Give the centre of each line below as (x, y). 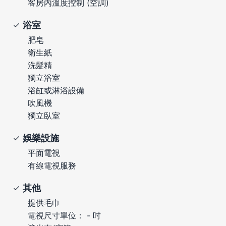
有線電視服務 (52, 165)
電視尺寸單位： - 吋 (64, 215)
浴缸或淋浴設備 (56, 90)
